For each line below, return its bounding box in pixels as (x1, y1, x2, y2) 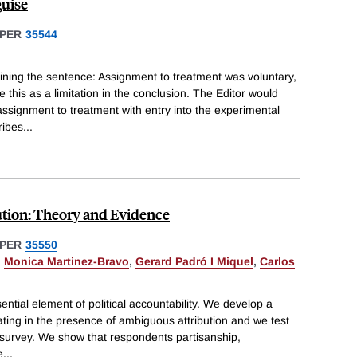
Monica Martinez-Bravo (4, 254, 129, 268)
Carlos (260, 254, 295, 268)
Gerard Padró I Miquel (135, 254, 253, 268)
